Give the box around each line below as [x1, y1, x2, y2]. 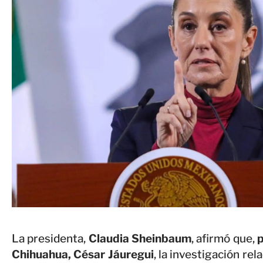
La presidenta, [12, 232, 86, 246]
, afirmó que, [191, 232, 257, 246]
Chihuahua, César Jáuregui [12, 248, 154, 262]
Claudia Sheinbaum [86, 232, 191, 246]
